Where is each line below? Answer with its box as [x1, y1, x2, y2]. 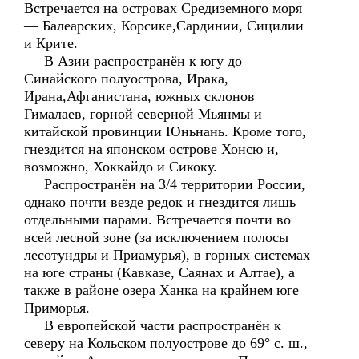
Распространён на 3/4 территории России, [24, 176, 305, 192]
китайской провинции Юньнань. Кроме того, [24, 123, 306, 139]
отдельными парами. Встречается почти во [24, 212, 291, 228]
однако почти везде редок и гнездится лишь [24, 194, 296, 210]
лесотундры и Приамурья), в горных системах [24, 247, 310, 263]
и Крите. [24, 35, 78, 51]
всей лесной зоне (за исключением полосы [24, 229, 288, 245]
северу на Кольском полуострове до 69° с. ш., [24, 335, 308, 351]
